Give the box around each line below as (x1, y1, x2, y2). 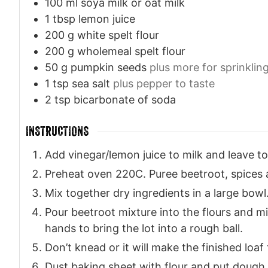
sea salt (72, 77, 110, 90)
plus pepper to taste (113, 77, 215, 90)
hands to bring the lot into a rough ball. (45, 221, 243, 234)
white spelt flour (77, 29, 159, 42)
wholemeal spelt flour (77, 45, 185, 58)
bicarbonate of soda (74, 93, 176, 106)
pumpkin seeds (71, 61, 147, 74)
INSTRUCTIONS (26, 125, 89, 138)
